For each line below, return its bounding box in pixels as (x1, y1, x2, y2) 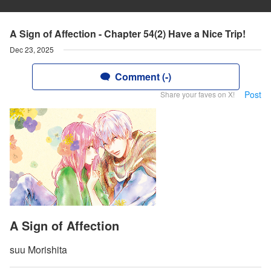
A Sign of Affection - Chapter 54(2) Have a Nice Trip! (10, 27, 246, 41)
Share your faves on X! (160, 89, 235, 99)
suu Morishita (10, 243, 67, 257)
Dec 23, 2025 (10, 44, 54, 54)
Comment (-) (114, 70, 171, 83)
